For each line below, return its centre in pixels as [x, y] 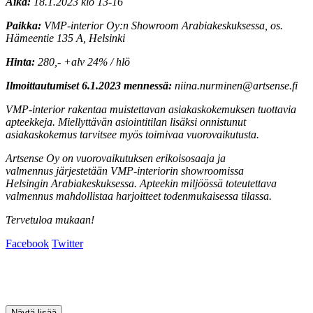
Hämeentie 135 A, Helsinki [65, 38]
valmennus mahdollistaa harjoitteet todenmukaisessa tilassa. [139, 196]
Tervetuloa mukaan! [50, 220]
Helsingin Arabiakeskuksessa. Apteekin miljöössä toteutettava [141, 184]
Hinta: [22, 62]
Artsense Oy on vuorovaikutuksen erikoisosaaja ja [116, 159]
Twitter [67, 244]
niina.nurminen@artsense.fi [235, 86]
